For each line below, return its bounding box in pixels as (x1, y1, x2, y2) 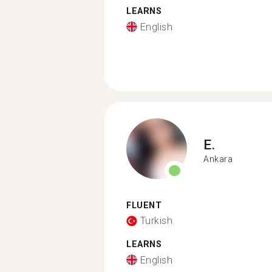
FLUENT (126, 200, 161, 211)
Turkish (140, 215, 172, 226)
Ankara (203, 154, 233, 164)
